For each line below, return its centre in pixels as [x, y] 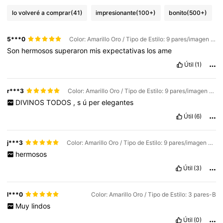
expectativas [125, 50]
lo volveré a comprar [41, 13]
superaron [72, 50]
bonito [178, 13]
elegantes [117, 102]
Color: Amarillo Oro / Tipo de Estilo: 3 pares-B [153, 194]
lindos [41, 206]
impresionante [116, 13]
